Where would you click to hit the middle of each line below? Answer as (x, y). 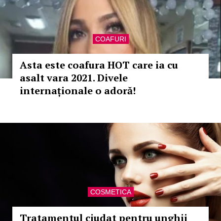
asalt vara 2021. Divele (74, 78)
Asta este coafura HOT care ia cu (99, 65)
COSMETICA (110, 192)
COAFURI (110, 39)
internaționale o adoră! (78, 91)
